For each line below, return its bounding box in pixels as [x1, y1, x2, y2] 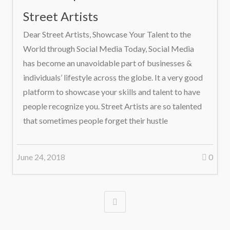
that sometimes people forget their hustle [23, 116, 168, 125]
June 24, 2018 [17, 152, 65, 162]
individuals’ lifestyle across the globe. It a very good [23, 72, 203, 82]
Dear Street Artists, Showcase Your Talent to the [23, 29, 191, 39]
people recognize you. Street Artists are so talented [23, 101, 202, 111]
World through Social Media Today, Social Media [23, 44, 194, 53]
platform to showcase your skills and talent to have [23, 87, 200, 97]
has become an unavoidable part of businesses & [23, 58, 192, 68]
